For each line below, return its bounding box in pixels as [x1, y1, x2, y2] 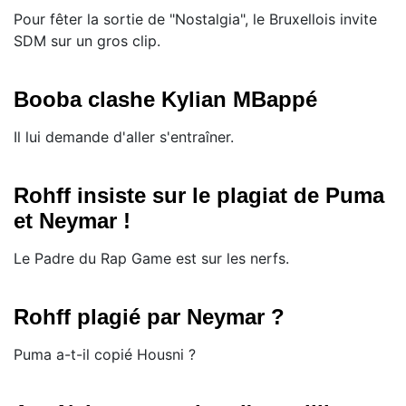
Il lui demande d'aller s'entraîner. [14, 128, 234, 147]
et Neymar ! [14, 208, 130, 234]
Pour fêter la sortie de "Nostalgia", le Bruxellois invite [14, 10, 377, 29]
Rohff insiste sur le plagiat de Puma [14, 183, 384, 208]
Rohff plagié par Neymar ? [14, 304, 285, 330]
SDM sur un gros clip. [14, 32, 160, 51]
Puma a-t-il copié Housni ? [14, 345, 196, 364]
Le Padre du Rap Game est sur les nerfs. [14, 249, 289, 268]
